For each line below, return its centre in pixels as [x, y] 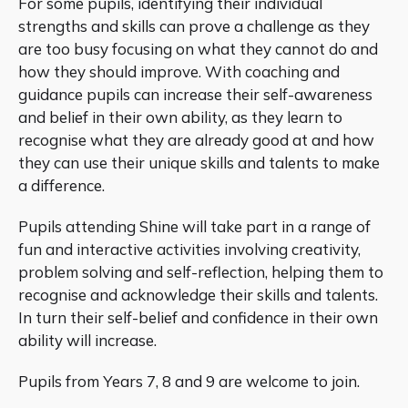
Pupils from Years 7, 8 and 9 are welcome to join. [189, 381]
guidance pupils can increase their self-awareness [195, 95]
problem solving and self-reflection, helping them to [201, 271]
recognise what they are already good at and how [196, 140]
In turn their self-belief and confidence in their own [198, 317]
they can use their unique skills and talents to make [199, 163]
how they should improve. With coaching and [179, 72]
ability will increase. [87, 340]
